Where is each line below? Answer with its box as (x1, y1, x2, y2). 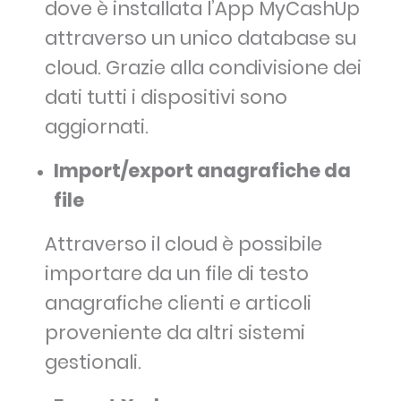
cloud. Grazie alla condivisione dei (45, 55, 362, 81)
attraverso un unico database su (45, 25, 356, 52)
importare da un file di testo (45, 260, 309, 287)
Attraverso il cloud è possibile (45, 231, 322, 258)
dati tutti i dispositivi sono (45, 84, 287, 111)
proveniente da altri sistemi (45, 320, 305, 346)
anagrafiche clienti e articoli (45, 290, 311, 317)
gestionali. (45, 349, 141, 376)
